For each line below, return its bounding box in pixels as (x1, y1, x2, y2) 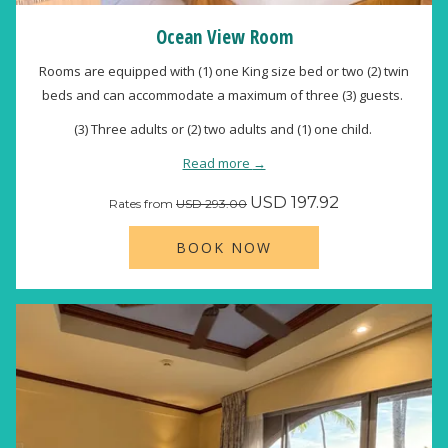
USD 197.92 (250, 192, 339, 212)
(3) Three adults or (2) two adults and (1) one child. (73, 120, 375, 138)
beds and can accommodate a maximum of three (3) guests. (42, 86, 406, 104)
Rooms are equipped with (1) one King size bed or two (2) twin (39, 62, 409, 80)
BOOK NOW (176, 238, 272, 257)
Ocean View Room (155, 24, 293, 50)
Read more (182, 154, 253, 172)
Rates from (109, 196, 176, 211)
